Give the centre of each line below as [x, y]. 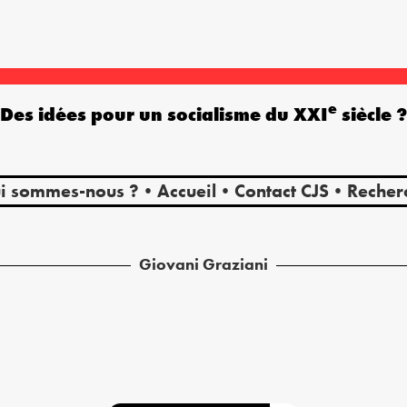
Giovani [169, 263]
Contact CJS [281, 190]
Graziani [235, 263]
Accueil [186, 190]
